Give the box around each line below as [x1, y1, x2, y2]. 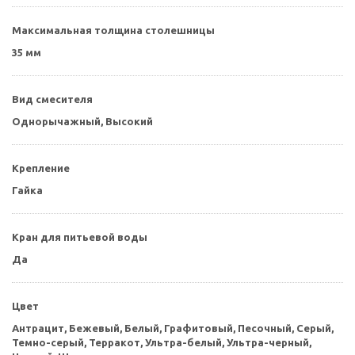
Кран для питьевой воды [12, 231, 147, 242]
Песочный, [238, 322, 296, 334]
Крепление [12, 162, 70, 174]
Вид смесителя [12, 93, 93, 105]
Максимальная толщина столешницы [12, 24, 215, 36]
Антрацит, [12, 322, 69, 334]
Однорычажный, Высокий [12, 115, 153, 127]
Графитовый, [164, 322, 238, 334]
